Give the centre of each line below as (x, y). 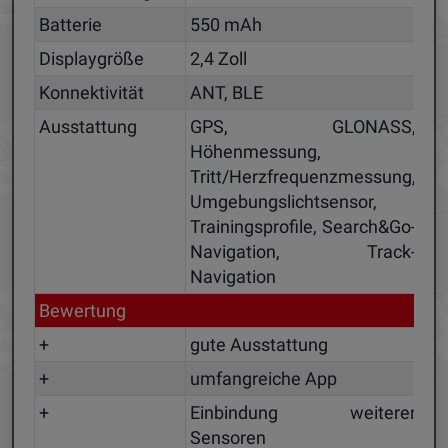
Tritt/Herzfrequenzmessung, (303, 177)
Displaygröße (91, 59)
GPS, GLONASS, (303, 127)
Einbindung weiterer (303, 413)
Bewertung (82, 311)
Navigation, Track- (303, 252)
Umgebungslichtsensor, (283, 202)
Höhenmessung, (255, 152)
